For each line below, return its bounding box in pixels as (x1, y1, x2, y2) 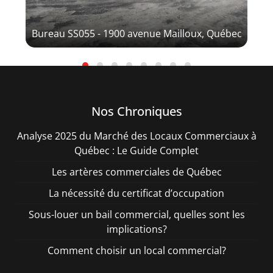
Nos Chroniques (91, 103, 182, 120)
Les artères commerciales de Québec (51, 165, 222, 179)
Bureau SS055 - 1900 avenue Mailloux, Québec (31, 27, 242, 41)
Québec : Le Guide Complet (74, 144, 199, 158)
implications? (106, 222, 167, 236)
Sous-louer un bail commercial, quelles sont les (28, 208, 245, 222)
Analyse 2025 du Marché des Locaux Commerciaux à (16, 129, 257, 143)
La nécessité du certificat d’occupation (49, 186, 224, 200)
